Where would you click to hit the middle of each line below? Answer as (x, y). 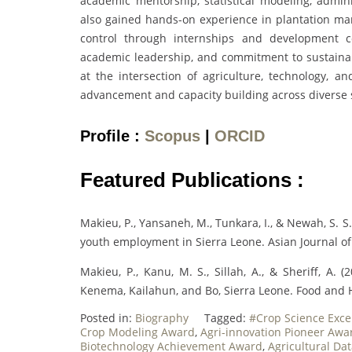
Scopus (172, 136)
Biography (162, 317)
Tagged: (227, 317)
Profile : (112, 136)
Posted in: (108, 317)
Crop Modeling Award (137, 332)
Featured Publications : (195, 180)
